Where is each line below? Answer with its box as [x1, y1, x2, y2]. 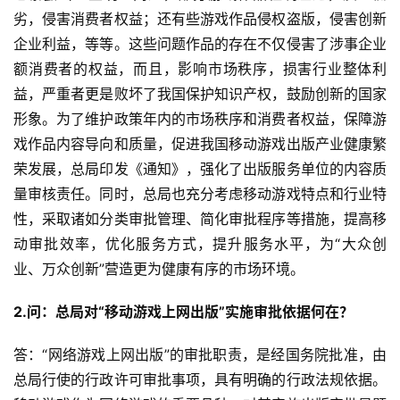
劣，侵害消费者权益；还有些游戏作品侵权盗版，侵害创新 [13, 10, 387, 29]
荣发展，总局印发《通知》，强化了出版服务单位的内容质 [13, 160, 387, 179]
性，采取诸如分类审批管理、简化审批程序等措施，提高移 [13, 210, 387, 229]
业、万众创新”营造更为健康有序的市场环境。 [13, 260, 304, 279]
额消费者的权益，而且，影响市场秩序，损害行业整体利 [13, 60, 387, 79]
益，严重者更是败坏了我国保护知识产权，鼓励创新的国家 [13, 85, 387, 104]
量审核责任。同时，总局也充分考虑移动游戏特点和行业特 [13, 185, 387, 204]
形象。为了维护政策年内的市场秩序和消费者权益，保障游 [13, 110, 387, 129]
